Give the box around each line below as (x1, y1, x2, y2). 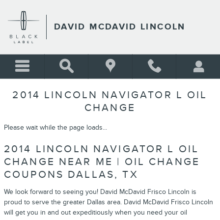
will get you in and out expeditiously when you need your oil (4, 208, 187, 217)
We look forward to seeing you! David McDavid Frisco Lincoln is (4, 187, 196, 196)
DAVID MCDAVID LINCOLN (54, 22, 186, 32)
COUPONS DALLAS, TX (4, 168, 138, 181)
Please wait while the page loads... (4, 123, 107, 132)
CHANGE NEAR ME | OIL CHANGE (4, 156, 200, 168)
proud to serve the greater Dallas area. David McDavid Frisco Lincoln (4, 197, 213, 206)
